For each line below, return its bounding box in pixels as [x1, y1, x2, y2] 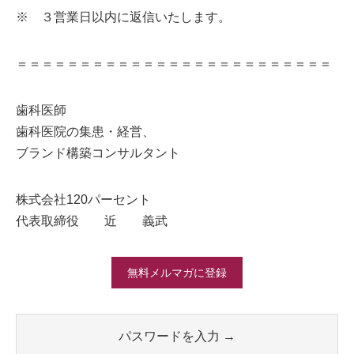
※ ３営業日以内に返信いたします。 [16, 10, 231, 24]
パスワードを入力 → [119, 330, 235, 344]
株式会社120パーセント [16, 193, 151, 207]
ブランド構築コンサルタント [16, 146, 180, 160]
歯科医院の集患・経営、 [16, 125, 155, 139]
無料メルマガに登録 [127, 266, 227, 280]
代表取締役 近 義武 [16, 214, 168, 228]
